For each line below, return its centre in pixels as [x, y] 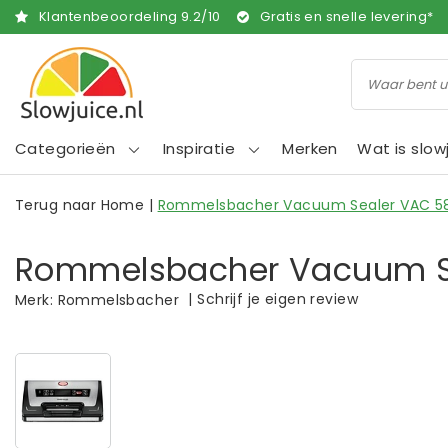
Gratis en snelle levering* [347, 16]
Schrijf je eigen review [277, 299]
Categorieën [65, 148]
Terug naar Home [80, 205]
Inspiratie [199, 148]
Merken [310, 148]
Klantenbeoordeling [110, 16]
